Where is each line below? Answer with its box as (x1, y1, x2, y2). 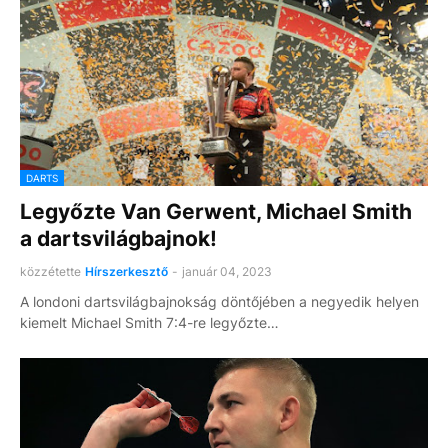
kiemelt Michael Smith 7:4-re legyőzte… (20, 314, 279, 331)
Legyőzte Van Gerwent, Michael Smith (20, 199, 412, 224)
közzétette (20, 264, 81, 279)
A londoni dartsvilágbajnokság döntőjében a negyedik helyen (20, 293, 419, 310)
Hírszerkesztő (85, 264, 168, 279)
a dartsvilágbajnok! (20, 226, 217, 251)
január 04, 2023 (182, 264, 272, 279)
